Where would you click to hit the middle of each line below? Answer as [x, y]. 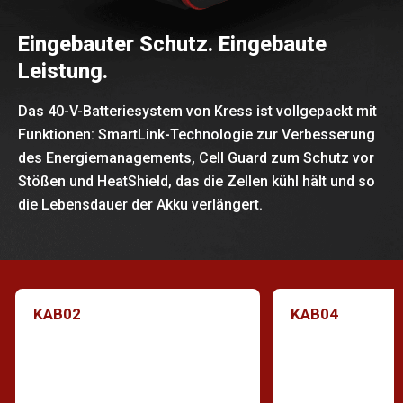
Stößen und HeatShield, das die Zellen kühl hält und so [197, 182]
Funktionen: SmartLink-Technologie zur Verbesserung [197, 135]
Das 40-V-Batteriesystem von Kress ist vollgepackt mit [197, 112]
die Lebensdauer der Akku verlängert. [140, 205]
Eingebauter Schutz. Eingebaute [172, 45]
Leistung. [63, 72]
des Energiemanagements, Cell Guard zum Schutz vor [196, 158]
